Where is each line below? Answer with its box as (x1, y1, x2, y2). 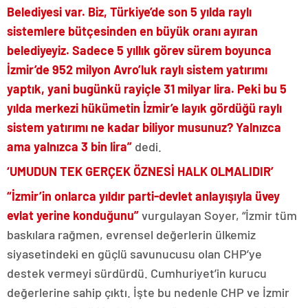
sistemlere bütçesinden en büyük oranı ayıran (7, 23, 258, 38)
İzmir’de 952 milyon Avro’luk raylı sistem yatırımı (7, 61, 267, 77)
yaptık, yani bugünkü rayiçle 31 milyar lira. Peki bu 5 (7, 80, 287, 96)
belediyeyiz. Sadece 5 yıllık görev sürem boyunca (7, 42, 272, 58)
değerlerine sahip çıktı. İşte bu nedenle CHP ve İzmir (7, 284, 289, 300)
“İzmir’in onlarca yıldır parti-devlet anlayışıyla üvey (7, 188, 280, 203)
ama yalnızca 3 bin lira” (7, 138, 132, 154)
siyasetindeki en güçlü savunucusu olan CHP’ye (7, 245, 262, 261)
